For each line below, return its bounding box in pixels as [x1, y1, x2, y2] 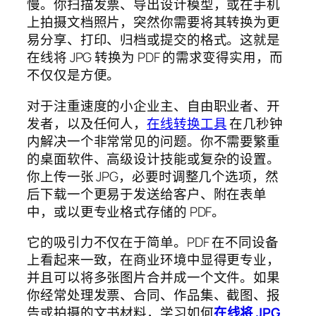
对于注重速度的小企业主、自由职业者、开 [27, 96, 281, 115]
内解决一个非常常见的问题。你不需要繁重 [27, 131, 281, 150]
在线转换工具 [147, 114, 227, 133]
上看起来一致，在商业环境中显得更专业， [27, 250, 281, 269]
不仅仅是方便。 [27, 66, 121, 85]
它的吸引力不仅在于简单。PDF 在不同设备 [27, 233, 279, 252]
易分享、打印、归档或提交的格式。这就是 [27, 30, 281, 49]
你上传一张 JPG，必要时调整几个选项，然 [27, 166, 279, 186]
